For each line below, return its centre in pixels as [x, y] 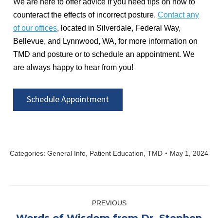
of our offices [35, 28]
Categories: [28, 153]
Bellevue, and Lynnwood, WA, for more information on [105, 41]
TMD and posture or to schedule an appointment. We [104, 54]
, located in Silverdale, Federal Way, [118, 28]
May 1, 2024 [189, 153]
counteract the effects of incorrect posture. [85, 15]
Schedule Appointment [68, 99]
